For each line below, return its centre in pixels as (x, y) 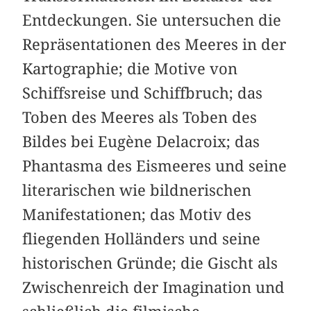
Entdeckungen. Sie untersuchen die (152, 20)
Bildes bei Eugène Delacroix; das (141, 142)
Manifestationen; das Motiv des (137, 215)
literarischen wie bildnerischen (137, 191)
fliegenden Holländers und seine (142, 239)
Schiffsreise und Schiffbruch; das (143, 93)
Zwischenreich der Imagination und (154, 288)
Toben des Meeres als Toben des (140, 118)
